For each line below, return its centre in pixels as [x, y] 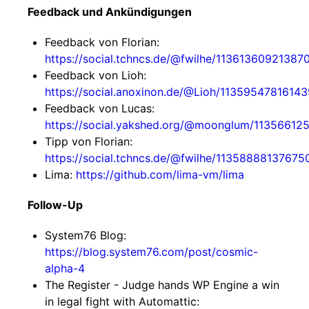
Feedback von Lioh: [96, 75]
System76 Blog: [86, 235]
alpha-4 [65, 268]
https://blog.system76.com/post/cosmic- [151, 252]
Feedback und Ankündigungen [110, 12]
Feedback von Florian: [102, 42]
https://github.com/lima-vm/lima [160, 175]
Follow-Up [55, 205]
